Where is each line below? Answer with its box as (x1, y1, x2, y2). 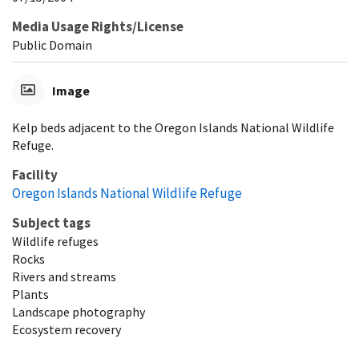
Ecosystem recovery (12, 321, 121, 338)
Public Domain (12, 37, 92, 54)
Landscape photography (12, 304, 145, 321)
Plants (12, 286, 49, 303)
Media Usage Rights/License (12, 18, 184, 36)
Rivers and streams (12, 268, 116, 285)
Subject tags (12, 214, 91, 232)
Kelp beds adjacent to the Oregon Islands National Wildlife (12, 119, 334, 136)
